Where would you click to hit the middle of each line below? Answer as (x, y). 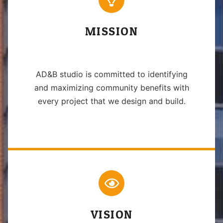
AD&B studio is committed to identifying (111, 74)
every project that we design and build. (111, 101)
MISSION (111, 32)
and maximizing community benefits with (111, 88)
